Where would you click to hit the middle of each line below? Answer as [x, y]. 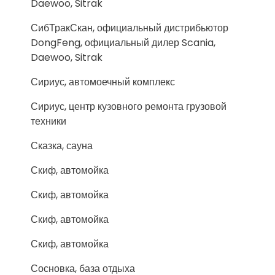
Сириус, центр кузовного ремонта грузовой [129, 107]
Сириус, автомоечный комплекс [103, 82]
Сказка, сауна [62, 146]
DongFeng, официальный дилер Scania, [123, 43]
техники [48, 121]
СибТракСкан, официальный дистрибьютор [130, 28]
